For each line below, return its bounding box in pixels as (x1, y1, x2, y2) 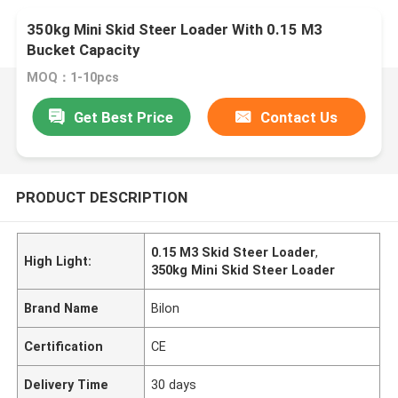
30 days (151, 377, 197, 392)
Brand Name (24, 300, 99, 315)
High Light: (24, 253, 92, 268)
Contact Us (260, 107, 338, 126)
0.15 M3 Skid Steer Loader (151, 244, 316, 259)
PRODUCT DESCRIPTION (15, 187, 187, 206)
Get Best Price (74, 107, 174, 126)
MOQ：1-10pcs (27, 70, 120, 85)
